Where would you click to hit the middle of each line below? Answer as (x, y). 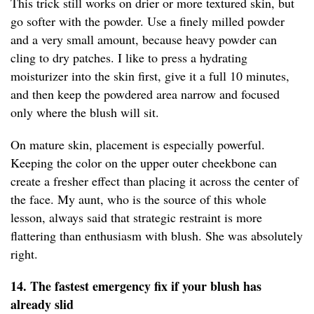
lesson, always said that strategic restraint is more (136, 218)
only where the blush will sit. (85, 112)
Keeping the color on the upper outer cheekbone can (144, 163)
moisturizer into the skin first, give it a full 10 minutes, (150, 76)
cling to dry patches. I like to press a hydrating (129, 58)
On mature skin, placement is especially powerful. (138, 145)
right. (24, 254)
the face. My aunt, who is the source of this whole (138, 199)
